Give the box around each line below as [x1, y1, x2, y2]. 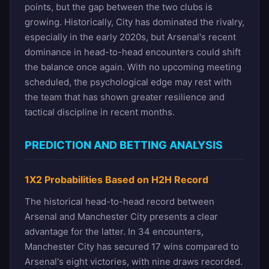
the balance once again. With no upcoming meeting [25, 61, 241, 73]
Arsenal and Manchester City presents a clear [25, 210, 218, 222]
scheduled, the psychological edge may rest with [25, 76, 232, 88]
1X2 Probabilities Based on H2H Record [25, 173, 208, 186]
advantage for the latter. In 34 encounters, [25, 225, 204, 237]
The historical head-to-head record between [25, 195, 214, 207]
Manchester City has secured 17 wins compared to [25, 240, 239, 252]
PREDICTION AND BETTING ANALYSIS [25, 138, 223, 151]
